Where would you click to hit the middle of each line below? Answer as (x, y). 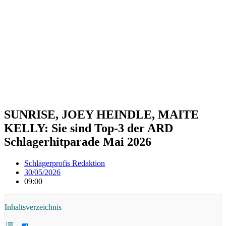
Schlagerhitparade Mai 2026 (78, 142)
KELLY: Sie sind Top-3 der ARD (89, 128)
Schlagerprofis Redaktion (65, 163)
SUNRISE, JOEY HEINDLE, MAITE (101, 114)
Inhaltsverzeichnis (33, 207)
